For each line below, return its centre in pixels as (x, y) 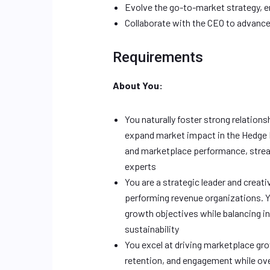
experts (140, 166)
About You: (138, 85)
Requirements (158, 57)
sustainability (152, 229)
